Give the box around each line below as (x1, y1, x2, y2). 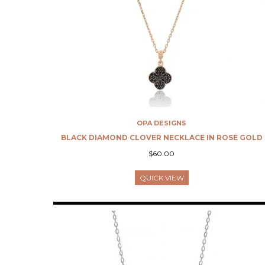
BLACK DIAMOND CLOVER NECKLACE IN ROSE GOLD (60, 133, 263, 142)
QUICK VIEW (139, 173, 184, 182)
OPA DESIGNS (137, 119, 187, 127)
